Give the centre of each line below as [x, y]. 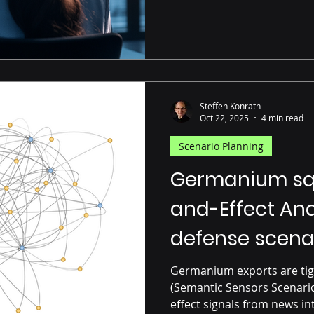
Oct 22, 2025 [224, 118]
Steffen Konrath [230, 105]
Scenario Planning [221, 146]
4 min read [282, 118]
